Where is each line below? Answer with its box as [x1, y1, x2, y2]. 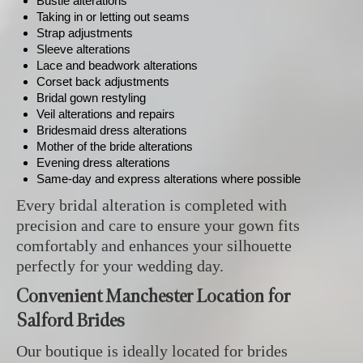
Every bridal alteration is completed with [16, 195, 287, 214]
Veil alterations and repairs [36, 106, 175, 121]
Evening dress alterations [36, 155, 170, 169]
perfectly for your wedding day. [16, 256, 224, 275]
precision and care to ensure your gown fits [16, 216, 300, 234]
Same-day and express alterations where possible [36, 171, 301, 186]
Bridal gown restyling [36, 90, 146, 105]
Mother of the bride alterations [36, 139, 193, 153]
